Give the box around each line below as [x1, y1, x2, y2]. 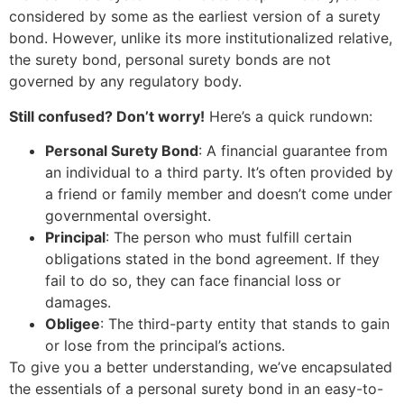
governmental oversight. [45, 207, 211, 225]
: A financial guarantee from [198, 142, 388, 161]
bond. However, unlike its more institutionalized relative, [9, 29, 392, 48]
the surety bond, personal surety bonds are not [9, 50, 331, 69]
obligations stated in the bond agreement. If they [45, 250, 380, 269]
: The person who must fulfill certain [106, 228, 352, 247]
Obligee [45, 315, 100, 334]
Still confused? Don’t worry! [9, 106, 205, 125]
